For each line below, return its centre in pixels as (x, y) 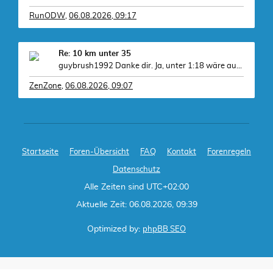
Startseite (40, 152)
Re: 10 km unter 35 (95, 54)
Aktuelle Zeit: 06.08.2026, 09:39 (136, 205)
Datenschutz (136, 170)
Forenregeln (229, 152)
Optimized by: (115, 229)
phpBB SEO (164, 229)
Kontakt (182, 152)
